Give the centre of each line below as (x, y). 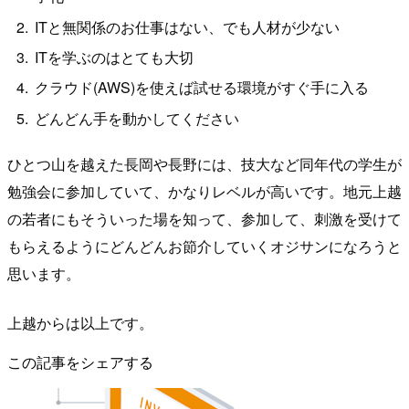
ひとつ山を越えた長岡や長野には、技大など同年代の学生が (204, 164)
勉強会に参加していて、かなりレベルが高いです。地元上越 (204, 192)
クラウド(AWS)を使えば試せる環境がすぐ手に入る (202, 88)
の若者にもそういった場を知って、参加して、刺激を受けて (204, 219)
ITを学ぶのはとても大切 (115, 58)
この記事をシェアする (80, 362)
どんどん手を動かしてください (137, 118)
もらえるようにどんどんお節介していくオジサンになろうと (204, 246)
